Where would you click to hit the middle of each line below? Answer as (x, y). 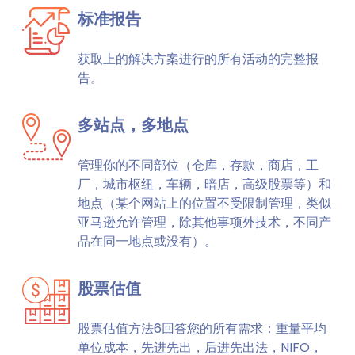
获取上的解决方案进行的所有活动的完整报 (198, 59)
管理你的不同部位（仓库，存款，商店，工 (198, 165)
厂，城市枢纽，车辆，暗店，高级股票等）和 (204, 184)
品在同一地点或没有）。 (147, 241)
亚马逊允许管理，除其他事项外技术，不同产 (204, 222)
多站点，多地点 (133, 125)
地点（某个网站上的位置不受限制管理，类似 (204, 203)
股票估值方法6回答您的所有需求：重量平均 (202, 328)
